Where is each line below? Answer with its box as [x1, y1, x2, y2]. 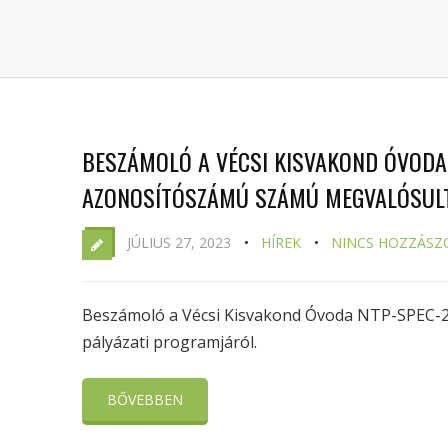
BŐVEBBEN [107, 390, 183, 409]
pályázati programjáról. [82, 331, 257, 353]
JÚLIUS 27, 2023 [127, 233, 231, 252]
